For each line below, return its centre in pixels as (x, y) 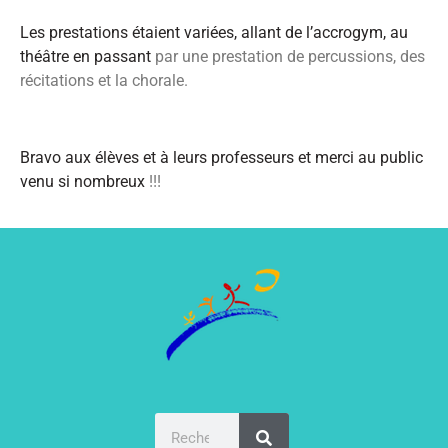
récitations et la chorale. (104, 81)
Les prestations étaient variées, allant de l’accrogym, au (214, 33)
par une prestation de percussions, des (290, 57)
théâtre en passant (87, 57)
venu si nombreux (84, 181)
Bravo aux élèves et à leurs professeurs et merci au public (221, 157)
